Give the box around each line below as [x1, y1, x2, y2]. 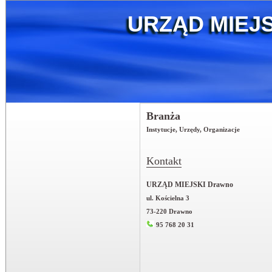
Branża [146, 110, 180, 122]
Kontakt [146, 155, 182, 167]
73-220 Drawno [146, 208, 192, 215]
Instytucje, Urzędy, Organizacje [146, 126, 240, 133]
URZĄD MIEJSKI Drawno [146, 180, 233, 189]
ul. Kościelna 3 [146, 194, 189, 202]
